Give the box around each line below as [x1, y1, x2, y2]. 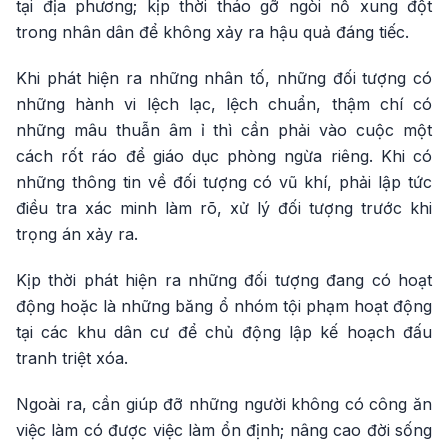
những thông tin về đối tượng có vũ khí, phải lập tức [16, 172, 432, 193]
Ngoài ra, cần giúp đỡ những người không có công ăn [16, 394, 432, 415]
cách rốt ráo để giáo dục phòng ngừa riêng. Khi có [16, 146, 432, 167]
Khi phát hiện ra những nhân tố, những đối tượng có [16, 68, 432, 89]
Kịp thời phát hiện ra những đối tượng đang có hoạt [16, 270, 432, 291]
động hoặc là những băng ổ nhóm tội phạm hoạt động [16, 296, 432, 317]
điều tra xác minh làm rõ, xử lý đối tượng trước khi [16, 198, 432, 219]
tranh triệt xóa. [16, 348, 128, 369]
